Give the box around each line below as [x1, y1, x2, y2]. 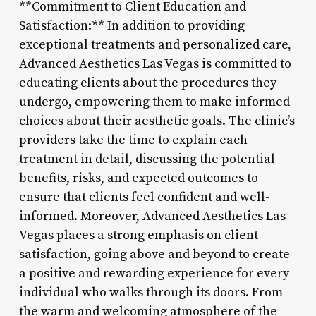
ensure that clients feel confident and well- [18, 188, 269, 205]
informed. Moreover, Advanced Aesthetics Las [18, 207, 286, 224]
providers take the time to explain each [18, 131, 248, 148]
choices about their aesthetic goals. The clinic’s [18, 112, 295, 129]
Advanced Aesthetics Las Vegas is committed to [18, 55, 291, 72]
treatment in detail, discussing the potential [18, 150, 275, 167]
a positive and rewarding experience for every [18, 265, 289, 281]
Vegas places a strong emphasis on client [18, 226, 258, 243]
